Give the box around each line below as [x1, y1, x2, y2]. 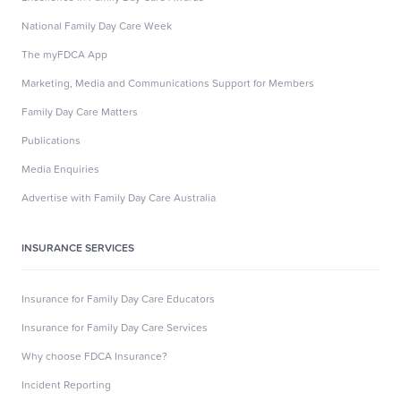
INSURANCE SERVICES [21, 239, 134, 255]
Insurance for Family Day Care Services [21, 319, 208, 335]
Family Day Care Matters [21, 103, 138, 119]
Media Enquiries [21, 160, 99, 176]
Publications [21, 132, 81, 148]
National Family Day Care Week [21, 17, 172, 33]
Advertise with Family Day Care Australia [21, 189, 216, 205]
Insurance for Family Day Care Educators [21, 290, 215, 306]
